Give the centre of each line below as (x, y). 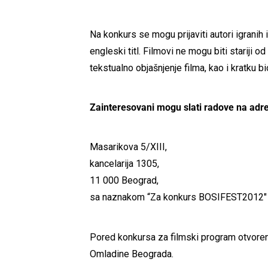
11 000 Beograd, (125, 181)
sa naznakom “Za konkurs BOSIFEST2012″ (178, 197)
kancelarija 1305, (126, 164)
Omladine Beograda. (132, 254)
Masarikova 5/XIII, (130, 147)
